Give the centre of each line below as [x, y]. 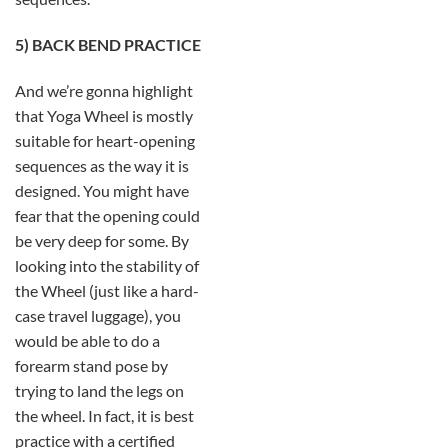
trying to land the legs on [99, 390]
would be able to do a [87, 340]
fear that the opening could [107, 215]
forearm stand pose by [91, 365]
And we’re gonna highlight [104, 90]
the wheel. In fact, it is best [104, 415]
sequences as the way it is [102, 165]
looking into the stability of [107, 265]
